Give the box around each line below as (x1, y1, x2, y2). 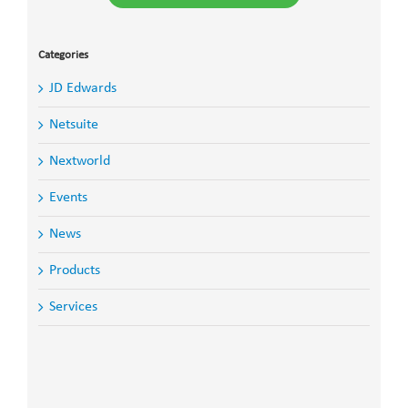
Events (48, 189, 87, 205)
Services (48, 299, 97, 314)
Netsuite (48, 117, 98, 132)
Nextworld (48, 153, 110, 168)
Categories (37, 48, 88, 61)
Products (48, 262, 100, 278)
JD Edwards (48, 80, 117, 96)
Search (36, 366, 77, 382)
